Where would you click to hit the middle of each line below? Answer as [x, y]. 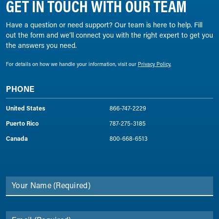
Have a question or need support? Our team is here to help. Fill [104, 25]
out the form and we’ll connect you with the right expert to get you [109, 35]
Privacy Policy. [154, 64]
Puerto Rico [22, 123]
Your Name [32, 185]
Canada [17, 139]
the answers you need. [42, 45]
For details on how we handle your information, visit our [72, 64]
